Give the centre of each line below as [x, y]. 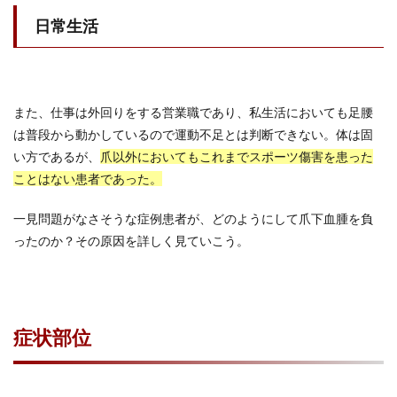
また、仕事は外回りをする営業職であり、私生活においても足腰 [193, 112]
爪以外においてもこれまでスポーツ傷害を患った [237, 156]
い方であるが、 [57, 156]
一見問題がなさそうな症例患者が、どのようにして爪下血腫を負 [193, 218]
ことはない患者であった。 [88, 179]
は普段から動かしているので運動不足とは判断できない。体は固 [193, 134]
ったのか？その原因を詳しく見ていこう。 [131, 241]
